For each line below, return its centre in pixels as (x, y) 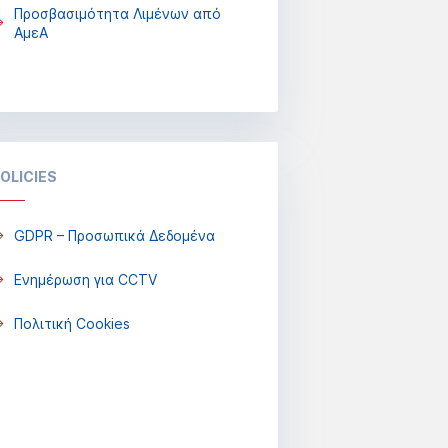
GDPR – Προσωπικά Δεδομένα (114, 235)
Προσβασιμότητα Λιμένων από (117, 13)
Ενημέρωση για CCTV (85, 279)
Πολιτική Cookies (71, 323)
